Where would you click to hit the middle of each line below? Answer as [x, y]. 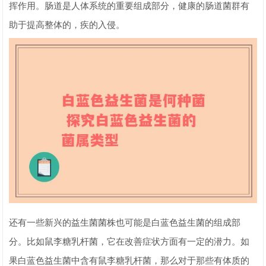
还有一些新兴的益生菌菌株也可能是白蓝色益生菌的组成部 [125, 223]
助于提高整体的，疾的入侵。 [67, 25]
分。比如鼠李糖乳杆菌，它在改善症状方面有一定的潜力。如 [129, 242]
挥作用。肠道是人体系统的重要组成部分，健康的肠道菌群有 [129, 6]
